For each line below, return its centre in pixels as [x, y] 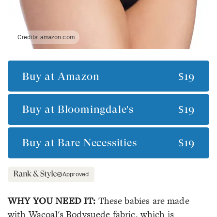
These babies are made [144, 201]
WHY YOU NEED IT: [53, 200]
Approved [76, 174]
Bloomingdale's [96, 109]
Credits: [29, 38]
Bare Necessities [97, 143]
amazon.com [57, 38]
